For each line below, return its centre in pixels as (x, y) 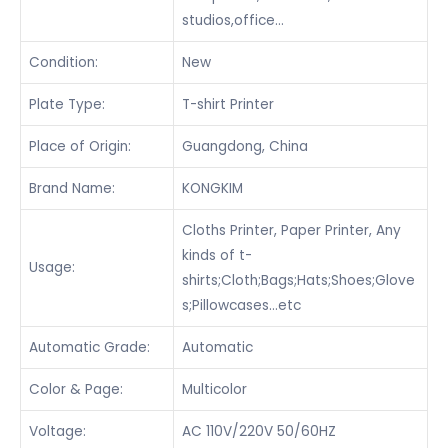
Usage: (52, 268)
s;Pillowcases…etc (241, 306)
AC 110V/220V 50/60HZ (259, 432)
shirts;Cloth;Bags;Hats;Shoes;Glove (298, 281)
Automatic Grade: (89, 348)
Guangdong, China (245, 147)
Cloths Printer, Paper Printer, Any (291, 231)
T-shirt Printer (228, 105)
